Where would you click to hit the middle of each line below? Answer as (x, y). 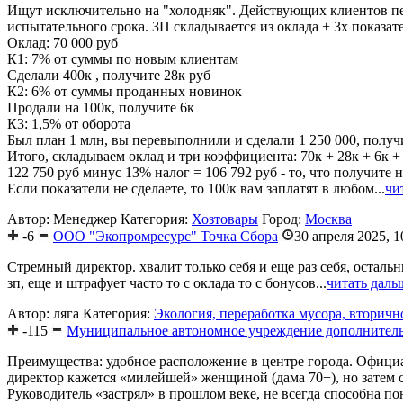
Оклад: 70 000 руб (63, 43)
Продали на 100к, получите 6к (101, 108)
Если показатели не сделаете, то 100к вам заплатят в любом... (196, 189)
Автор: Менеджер (62, 219)
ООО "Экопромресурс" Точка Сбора (166, 237)
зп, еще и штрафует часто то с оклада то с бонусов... (167, 283)
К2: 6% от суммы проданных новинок (125, 92)
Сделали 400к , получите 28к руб (109, 76)
